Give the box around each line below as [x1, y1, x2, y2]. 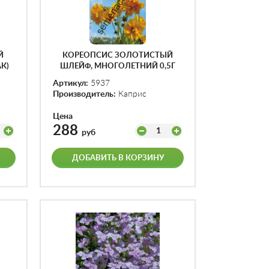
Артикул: [53, 79, 88, 88]
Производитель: [53, 90, 116, 98]
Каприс [116, 90, 147, 98]
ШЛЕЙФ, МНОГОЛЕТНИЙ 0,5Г [60, 62, 175, 70]
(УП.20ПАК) [95, 73, 140, 81]
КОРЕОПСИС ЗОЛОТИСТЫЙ [62, 52, 173, 59]
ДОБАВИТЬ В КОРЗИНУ [71, 154, 164, 162]
